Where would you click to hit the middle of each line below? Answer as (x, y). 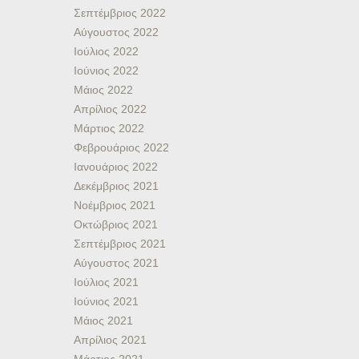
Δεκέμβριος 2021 (116, 186)
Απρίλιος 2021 (110, 340)
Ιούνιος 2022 (106, 71)
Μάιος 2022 (103, 90)
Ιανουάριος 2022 (116, 167)
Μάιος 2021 (103, 321)
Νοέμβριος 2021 (115, 205)
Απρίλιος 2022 (110, 109)
